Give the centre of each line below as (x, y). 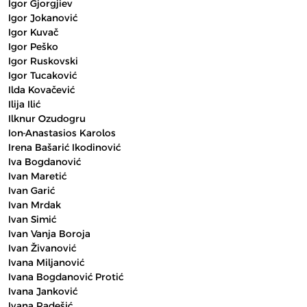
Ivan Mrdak (35, 205)
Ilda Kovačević (41, 90)
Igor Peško (33, 47)
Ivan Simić (32, 219)
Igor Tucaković (42, 75)
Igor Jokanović (43, 18)
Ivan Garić (32, 191)
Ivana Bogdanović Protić (66, 277)
